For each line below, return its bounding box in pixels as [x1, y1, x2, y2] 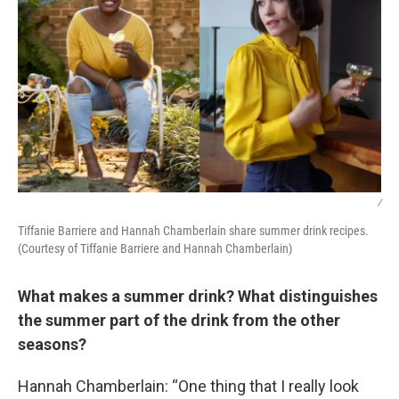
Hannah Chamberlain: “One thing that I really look [18, 377, 359, 395]
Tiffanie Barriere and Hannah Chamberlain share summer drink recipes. [18, 224, 369, 238]
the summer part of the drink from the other [18, 311, 340, 330]
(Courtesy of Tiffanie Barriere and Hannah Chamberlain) [18, 241, 292, 256]
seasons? [18, 335, 90, 354]
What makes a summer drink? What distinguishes [18, 287, 378, 305]
